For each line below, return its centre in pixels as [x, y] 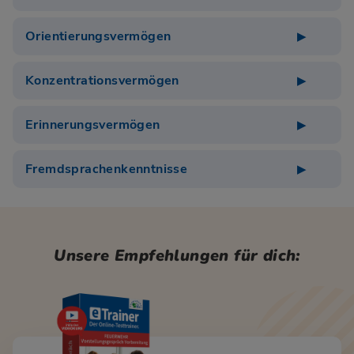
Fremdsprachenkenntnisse [107, 169]
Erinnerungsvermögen [93, 125]
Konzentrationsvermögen [102, 81]
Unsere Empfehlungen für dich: [177, 256]
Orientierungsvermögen [98, 37]
